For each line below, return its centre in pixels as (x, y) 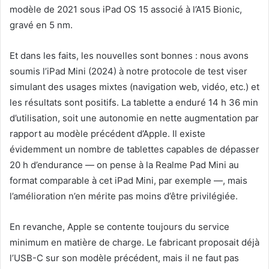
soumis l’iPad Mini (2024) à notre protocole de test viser (128, 71)
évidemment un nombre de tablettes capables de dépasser (134, 150)
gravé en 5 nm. (41, 25)
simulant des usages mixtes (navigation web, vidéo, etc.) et (134, 87)
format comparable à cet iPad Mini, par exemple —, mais (128, 181)
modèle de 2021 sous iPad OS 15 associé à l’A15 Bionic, (126, 10)
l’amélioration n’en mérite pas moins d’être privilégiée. (124, 196)
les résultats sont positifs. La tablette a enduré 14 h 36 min (134, 103)
